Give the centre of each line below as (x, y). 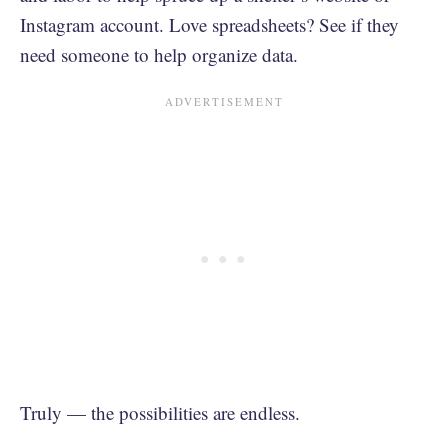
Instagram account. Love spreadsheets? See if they (209, 24)
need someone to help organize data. (159, 54)
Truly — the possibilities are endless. (163, 412)
